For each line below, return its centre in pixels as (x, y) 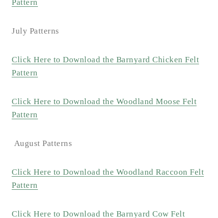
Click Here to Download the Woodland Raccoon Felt (108, 172)
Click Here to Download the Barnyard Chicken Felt (105, 60)
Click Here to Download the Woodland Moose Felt (104, 102)
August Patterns (43, 144)
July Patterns (36, 31)
